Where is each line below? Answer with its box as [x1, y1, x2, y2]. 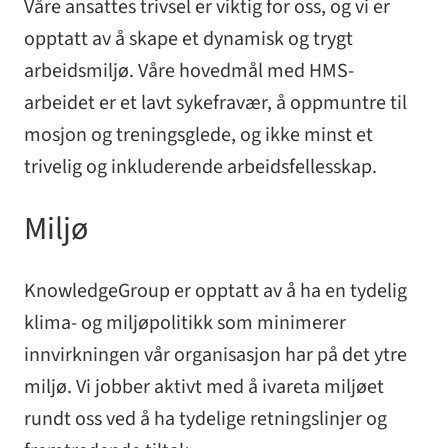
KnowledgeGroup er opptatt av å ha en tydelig [24, 276, 407, 305]
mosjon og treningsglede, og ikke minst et [24, 121, 373, 150]
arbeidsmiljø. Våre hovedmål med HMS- [24, 57, 354, 86]
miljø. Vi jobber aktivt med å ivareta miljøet [24, 372, 384, 401]
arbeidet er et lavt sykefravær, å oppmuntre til [24, 89, 407, 118]
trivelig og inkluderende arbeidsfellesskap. [24, 153, 377, 182]
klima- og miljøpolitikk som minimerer [24, 308, 346, 337]
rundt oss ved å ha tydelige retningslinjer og [24, 404, 387, 433]
